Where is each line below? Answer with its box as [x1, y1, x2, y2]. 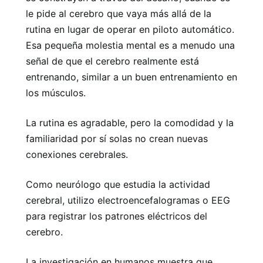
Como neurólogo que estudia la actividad [26, 178, 210, 190]
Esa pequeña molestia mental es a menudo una [26, 39, 235, 51]
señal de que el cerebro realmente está [26, 55, 199, 67]
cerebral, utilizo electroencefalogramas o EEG [26, 194, 230, 206]
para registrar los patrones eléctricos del [26, 210, 207, 222]
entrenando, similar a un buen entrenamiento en [26, 71, 237, 83]
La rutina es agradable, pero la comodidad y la [26, 117, 234, 129]
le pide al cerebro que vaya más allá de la [26, 8, 211, 19]
